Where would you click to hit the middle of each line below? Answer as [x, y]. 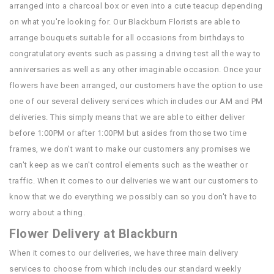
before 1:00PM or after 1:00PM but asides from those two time [128, 133]
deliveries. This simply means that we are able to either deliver [127, 117]
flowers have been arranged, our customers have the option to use [136, 85]
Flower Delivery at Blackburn [93, 234]
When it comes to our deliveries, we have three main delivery [124, 253]
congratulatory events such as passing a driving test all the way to [135, 54]
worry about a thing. [47, 213]
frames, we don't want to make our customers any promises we [130, 149]
